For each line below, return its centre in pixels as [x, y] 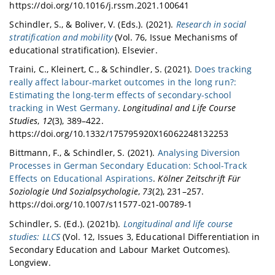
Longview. [30, 262]
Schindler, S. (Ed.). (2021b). [66, 223]
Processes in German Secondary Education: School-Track [128, 166]
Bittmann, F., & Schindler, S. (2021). [83, 153]
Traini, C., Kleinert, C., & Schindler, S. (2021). [102, 69]
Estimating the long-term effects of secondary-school [120, 95]
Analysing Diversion [199, 153]
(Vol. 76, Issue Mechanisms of [175, 37]
